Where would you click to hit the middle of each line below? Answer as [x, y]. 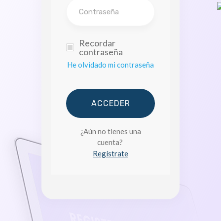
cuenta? [110, 142]
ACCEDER [110, 103]
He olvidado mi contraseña [110, 65]
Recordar [97, 43]
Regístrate [110, 153]
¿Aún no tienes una [110, 131]
